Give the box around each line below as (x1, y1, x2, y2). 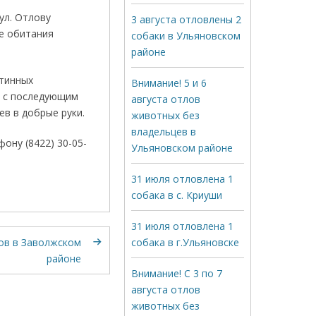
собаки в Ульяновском (131, 29, 241, 42)
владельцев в (131, 125, 196, 138)
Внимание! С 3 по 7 (131, 267, 222, 280)
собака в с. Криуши (131, 188, 222, 202)
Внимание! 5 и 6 (131, 76, 207, 90)
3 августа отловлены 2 (131, 13, 241, 26)
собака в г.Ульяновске (131, 236, 239, 249)
